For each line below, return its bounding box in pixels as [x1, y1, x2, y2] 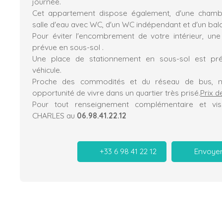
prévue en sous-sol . [32, 42, 104, 52]
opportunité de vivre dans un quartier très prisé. [32, 87, 200, 98]
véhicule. [32, 64, 61, 75]
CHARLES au [32, 110, 77, 120]
